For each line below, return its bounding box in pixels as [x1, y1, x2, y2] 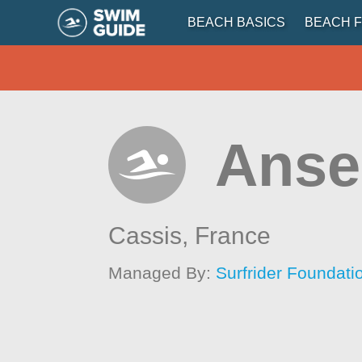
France [195, 222, 271, 249]
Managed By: [108, 263, 217, 282]
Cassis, [108, 222, 196, 249]
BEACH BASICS [187, 15, 285, 29]
